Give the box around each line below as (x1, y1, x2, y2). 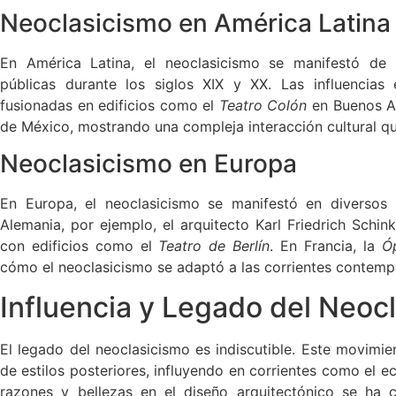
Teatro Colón (218, 95, 308, 114)
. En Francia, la (270, 237, 382, 255)
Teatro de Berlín (158, 237, 270, 255)
